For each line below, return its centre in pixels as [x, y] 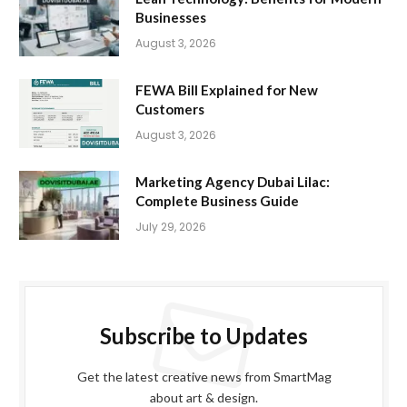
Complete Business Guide [217, 200]
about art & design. [204, 397]
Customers [170, 109]
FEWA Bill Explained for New [227, 89]
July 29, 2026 [171, 226]
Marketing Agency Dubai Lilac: [233, 181]
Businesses [171, 17]
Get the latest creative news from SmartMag [204, 376]
